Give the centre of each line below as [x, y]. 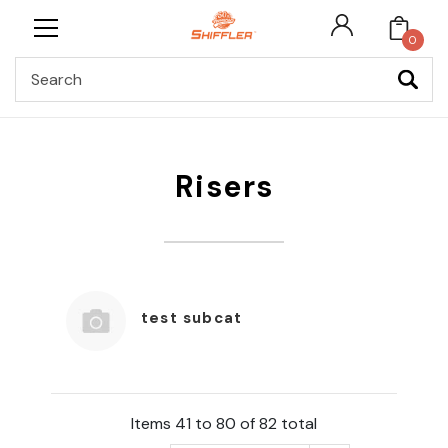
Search [244, 67]
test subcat [192, 318]
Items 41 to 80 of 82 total [224, 424]
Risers [224, 186]
